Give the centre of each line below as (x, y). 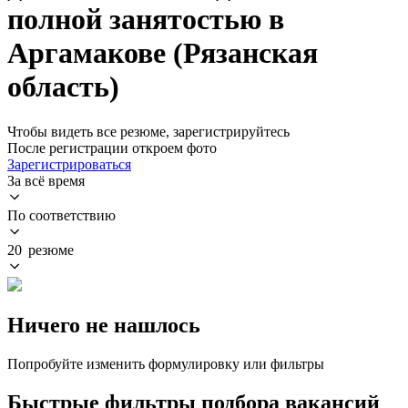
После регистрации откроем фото (112, 148)
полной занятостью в (146, 20)
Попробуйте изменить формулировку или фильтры (166, 363)
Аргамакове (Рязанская (163, 53)
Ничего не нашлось (104, 325)
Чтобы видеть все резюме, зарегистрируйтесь (148, 131)
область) (63, 87)
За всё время (46, 180)
